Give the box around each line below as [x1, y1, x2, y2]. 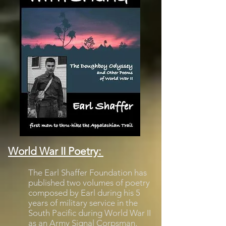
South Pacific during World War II [28, 208, 151, 218]
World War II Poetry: [8, 145, 103, 157]
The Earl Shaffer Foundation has [28, 167, 147, 178]
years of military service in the [28, 198, 138, 208]
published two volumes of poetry [28, 178, 150, 188]
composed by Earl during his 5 [28, 188, 140, 198]
